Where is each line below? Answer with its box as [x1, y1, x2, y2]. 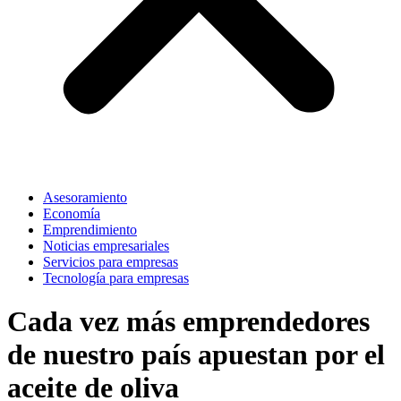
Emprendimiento [43, 222, 137, 237]
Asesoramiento [43, 190, 127, 205]
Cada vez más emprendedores [7, 305, 370, 338]
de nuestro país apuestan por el [7, 338, 385, 371]
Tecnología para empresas [43, 270, 189, 286]
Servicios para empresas [43, 254, 178, 269]
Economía [43, 206, 100, 221]
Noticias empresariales [43, 238, 169, 253]
